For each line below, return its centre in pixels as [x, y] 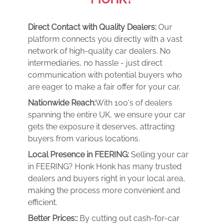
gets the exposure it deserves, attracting [101, 127]
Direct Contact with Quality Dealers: [93, 27]
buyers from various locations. [84, 139]
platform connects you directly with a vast [105, 39]
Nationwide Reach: [62, 103]
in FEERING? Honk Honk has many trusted [105, 167]
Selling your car [160, 155]
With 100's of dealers [134, 103]
